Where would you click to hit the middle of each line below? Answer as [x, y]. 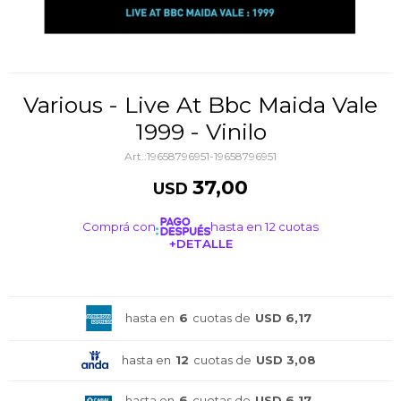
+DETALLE [200, 243]
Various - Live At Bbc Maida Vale [30, 105]
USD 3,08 [286, 359]
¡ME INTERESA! [200, 281]
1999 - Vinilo [200, 132]
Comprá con [119, 226]
